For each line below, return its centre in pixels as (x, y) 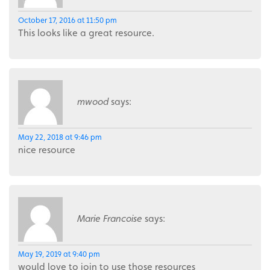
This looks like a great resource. (86, 33)
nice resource (47, 150)
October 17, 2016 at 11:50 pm (67, 20)
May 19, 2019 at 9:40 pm (59, 254)
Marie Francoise (110, 219)
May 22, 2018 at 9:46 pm (60, 137)
